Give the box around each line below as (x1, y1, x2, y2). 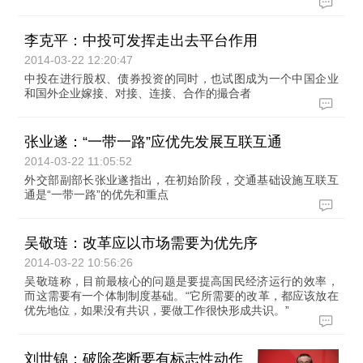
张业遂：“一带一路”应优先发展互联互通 (24, 134, 283, 150)
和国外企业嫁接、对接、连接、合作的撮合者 (24, 87, 252, 100)
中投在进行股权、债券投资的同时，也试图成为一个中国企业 (24, 72, 339, 85)
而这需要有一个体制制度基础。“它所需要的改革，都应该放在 (24, 289, 339, 302)
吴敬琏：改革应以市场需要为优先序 (24, 235, 258, 251)
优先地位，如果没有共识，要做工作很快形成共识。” (24, 304, 290, 317)
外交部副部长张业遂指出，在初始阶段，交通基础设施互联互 (24, 173, 339, 186)
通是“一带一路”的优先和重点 (24, 188, 169, 201)
